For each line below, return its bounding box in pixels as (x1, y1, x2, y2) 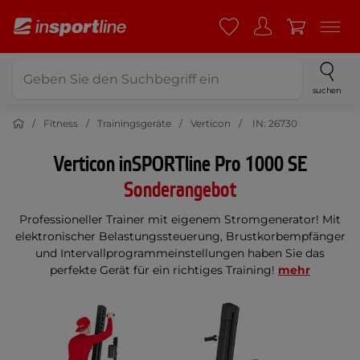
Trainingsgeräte (97, 117, 171, 129)
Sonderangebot (124, 177, 236, 204)
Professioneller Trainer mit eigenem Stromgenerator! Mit (19, 212, 341, 227)
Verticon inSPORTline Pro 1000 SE (53, 151, 307, 178)
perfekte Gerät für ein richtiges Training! (50, 263, 278, 277)
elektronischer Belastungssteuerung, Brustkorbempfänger (14, 229, 346, 243)
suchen (312, 85, 342, 96)
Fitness (43, 117, 78, 129)
